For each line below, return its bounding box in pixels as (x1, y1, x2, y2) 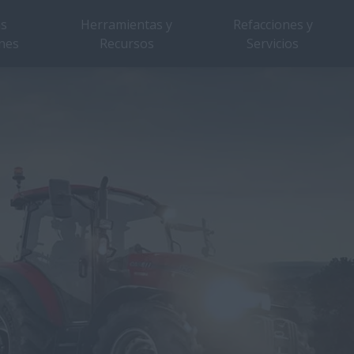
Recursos (99, 34, 154, 52)
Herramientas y (81, 15, 173, 33)
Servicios (247, 34, 299, 52)
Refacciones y (232, 15, 313, 33)
